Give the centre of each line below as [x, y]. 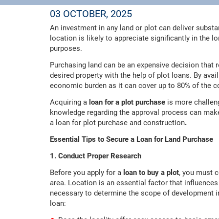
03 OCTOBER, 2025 [91, 14]
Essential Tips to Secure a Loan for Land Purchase [131, 140]
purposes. [68, 49]
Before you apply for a [87, 173]
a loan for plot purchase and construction [117, 123]
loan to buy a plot [151, 173]
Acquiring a [69, 102]
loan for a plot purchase [128, 102]
